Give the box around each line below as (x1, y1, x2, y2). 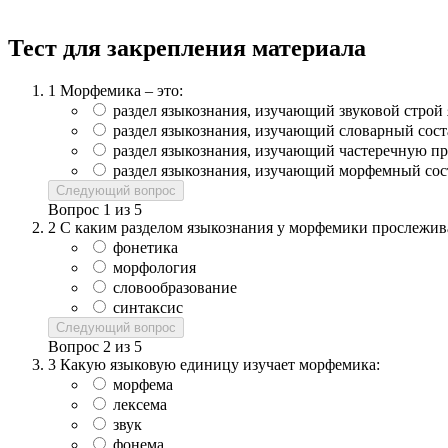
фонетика (113, 238, 178, 256)
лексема (113, 395, 167, 413)
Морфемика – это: (60, 81, 183, 99)
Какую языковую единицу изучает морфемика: (60, 355, 380, 373)
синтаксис (113, 298, 183, 316)
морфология (113, 258, 196, 276)
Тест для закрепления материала (8, 34, 366, 61)
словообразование (113, 278, 237, 296)
